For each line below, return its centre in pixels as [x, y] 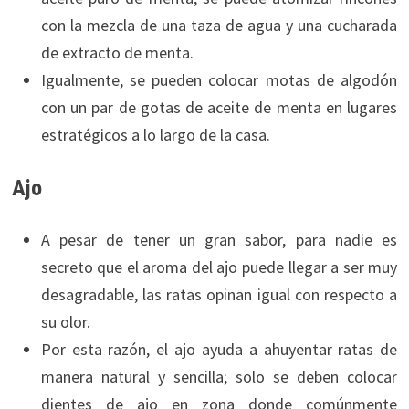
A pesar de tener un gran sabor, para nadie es [219, 240]
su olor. [65, 322]
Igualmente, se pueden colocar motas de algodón [219, 79]
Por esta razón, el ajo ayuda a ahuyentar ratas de [219, 350]
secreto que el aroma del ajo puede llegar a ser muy [219, 267]
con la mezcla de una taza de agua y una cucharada [219, 25]
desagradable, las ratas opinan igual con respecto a [219, 295]
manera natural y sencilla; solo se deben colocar [219, 377]
